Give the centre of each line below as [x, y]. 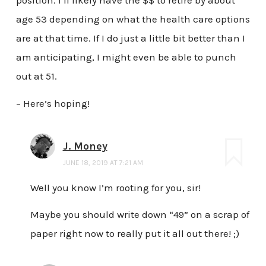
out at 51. [36, 76]
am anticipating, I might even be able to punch [126, 57]
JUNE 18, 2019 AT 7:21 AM [103, 162]
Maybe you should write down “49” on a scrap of [140, 215]
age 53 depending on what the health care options [133, 19]
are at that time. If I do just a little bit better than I [130, 38]
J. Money [85, 146]
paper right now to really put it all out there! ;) [134, 234]
